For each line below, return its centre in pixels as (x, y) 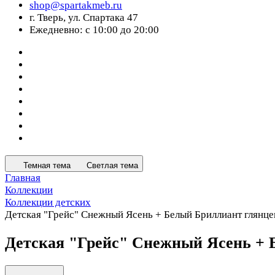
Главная (23, 178)
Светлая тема (112, 165)
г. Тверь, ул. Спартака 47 (84, 17)
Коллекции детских (48, 202)
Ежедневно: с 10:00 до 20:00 (94, 30)
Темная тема (47, 165)
